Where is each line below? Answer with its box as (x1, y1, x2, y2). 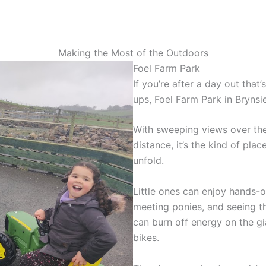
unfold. (133, 154, 164, 167)
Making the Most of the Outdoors (58, 46, 208, 59)
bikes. (133, 231, 159, 243)
